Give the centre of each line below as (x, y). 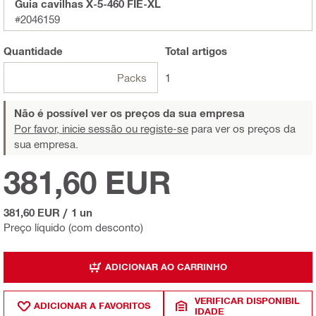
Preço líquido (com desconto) (73, 227)
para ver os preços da (242, 128)
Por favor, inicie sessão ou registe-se (101, 128)
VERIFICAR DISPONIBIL (248, 300)
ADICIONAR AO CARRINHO (166, 267)
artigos (208, 50)
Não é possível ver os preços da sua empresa (129, 113)
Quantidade (33, 50)
